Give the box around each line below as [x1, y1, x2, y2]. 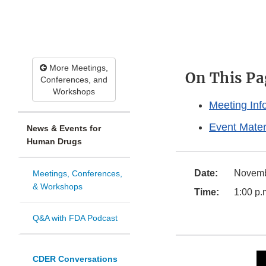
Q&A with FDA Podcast [33, 213, 118, 223]
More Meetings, [47, 63, 108, 73]
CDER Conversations [33, 254, 118, 264]
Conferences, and [40, 75, 107, 85]
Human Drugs [27, 137, 82, 147]
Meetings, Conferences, [33, 169, 122, 179]
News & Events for [27, 123, 101, 134]
